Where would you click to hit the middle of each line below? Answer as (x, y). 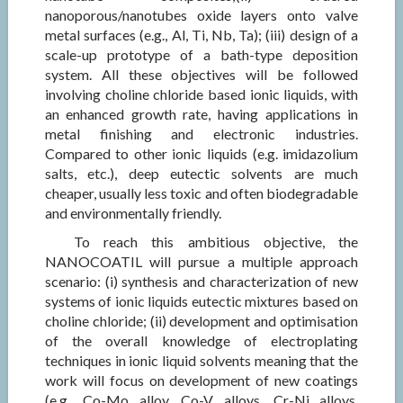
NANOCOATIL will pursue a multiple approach (201, 261)
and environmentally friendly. (133, 213)
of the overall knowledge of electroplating (201, 340)
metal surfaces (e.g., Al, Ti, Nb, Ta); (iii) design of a (201, 35)
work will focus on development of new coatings (201, 380)
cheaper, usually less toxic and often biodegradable (201, 193)
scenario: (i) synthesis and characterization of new (201, 281)
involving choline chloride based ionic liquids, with (201, 94)
